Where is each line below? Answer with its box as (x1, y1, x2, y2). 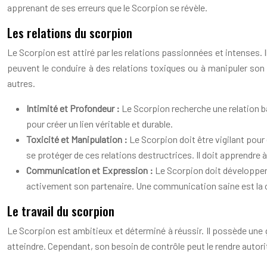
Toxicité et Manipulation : (26, 133, 129, 145)
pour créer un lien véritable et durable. (26, 118, 173, 129)
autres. (7, 77, 35, 89)
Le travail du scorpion (7, 201, 114, 220)
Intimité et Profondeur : (26, 103, 122, 114)
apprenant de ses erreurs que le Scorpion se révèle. (7, 2, 207, 13)
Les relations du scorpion (7, 23, 132, 42)
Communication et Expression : (26, 164, 155, 176)
